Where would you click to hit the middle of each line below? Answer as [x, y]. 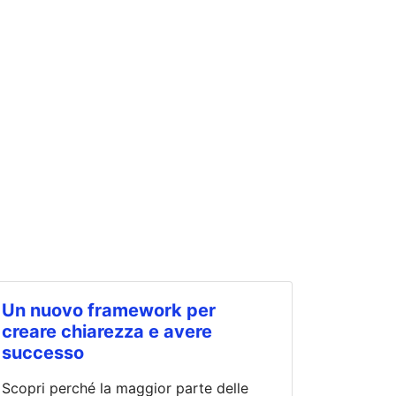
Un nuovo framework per [109, 311]
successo [43, 353]
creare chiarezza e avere [107, 332]
